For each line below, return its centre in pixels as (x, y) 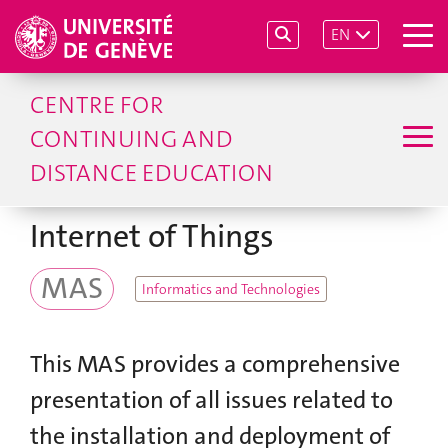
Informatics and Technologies (231, 289)
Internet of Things (152, 236)
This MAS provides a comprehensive (215, 364)
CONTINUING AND (131, 139)
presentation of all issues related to (211, 400)
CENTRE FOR (96, 105)
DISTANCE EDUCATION (151, 173)
